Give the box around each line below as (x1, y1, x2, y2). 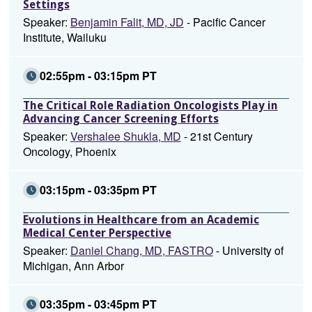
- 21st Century (180, 128, 253, 144)
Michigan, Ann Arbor (22, 258, 124, 274)
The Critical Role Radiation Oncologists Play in (22, 99, 278, 112)
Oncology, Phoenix (22, 143, 116, 159)
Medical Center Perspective (22, 226, 171, 240)
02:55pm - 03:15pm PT (39, 68, 157, 84)
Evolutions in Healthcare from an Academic (22, 213, 259, 226)
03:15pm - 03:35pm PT (39, 182, 157, 198)
